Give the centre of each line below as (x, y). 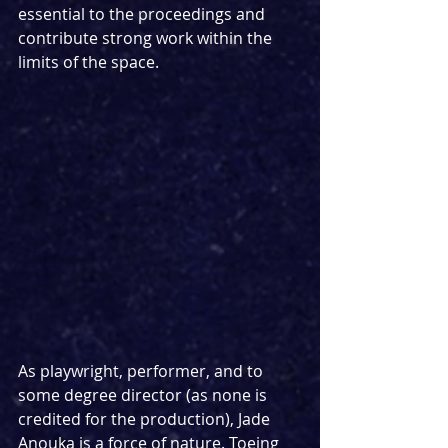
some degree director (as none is (144, 395)
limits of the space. (88, 61)
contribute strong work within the (147, 37)
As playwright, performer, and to (142, 371)
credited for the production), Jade (146, 419)
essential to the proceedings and (143, 13)
